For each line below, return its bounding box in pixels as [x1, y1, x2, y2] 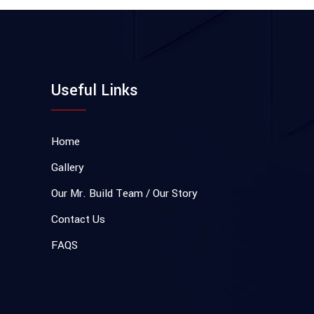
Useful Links [51, 79, 138, 102]
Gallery [51, 160, 84, 175]
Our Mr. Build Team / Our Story [51, 186, 198, 201]
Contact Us [51, 212, 105, 227]
